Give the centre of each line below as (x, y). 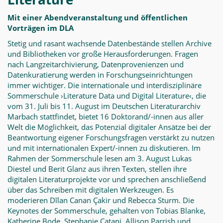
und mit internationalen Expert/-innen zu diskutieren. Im (104, 148)
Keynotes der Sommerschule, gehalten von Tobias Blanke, (107, 211)
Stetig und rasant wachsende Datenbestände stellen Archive (110, 43)
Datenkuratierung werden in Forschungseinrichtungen (100, 75)
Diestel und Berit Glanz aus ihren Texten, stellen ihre (97, 169)
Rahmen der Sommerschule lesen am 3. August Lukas (100, 158)
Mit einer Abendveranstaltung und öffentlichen (98, 17)
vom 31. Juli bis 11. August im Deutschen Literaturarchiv (104, 106)
